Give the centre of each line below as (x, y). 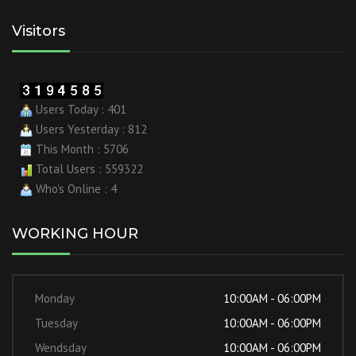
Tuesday (56, 323)
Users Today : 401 (79, 109)
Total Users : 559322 (88, 169)
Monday (55, 298)
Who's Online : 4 (75, 189)
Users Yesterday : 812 (90, 129)
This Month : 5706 (81, 149)
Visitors (39, 31)
